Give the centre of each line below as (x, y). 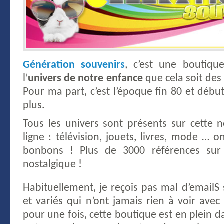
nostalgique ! (52, 164)
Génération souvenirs (74, 65)
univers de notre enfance (85, 78)
